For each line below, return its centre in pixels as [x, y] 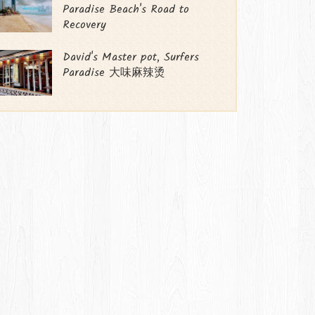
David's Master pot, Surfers [131, 58]
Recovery [85, 25]
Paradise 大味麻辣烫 [114, 73]
